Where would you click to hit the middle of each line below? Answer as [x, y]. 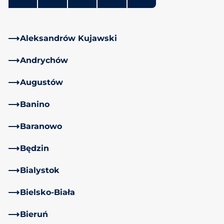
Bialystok [40, 170]
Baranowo [41, 126]
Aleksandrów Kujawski [68, 38]
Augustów [41, 82]
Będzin [34, 148]
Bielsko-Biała [47, 192]
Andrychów [44, 60]
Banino [35, 104]
